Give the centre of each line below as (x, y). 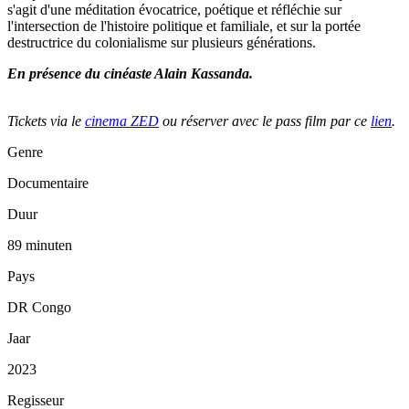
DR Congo (39, 308)
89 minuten (40, 246)
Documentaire (48, 184)
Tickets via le (46, 121)
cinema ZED (122, 121)
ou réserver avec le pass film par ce (265, 121)
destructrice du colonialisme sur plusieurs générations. (162, 43)
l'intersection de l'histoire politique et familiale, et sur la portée (184, 26)
